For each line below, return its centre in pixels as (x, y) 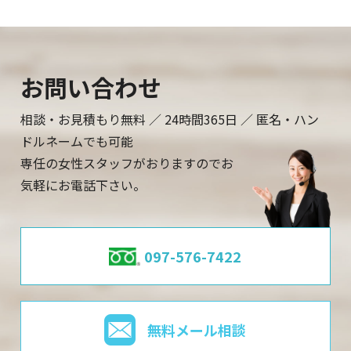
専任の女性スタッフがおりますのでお (127, 163)
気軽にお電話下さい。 (83, 185)
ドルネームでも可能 (77, 141)
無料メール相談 (197, 330)
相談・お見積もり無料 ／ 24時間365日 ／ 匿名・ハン (170, 119)
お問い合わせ (91, 87)
